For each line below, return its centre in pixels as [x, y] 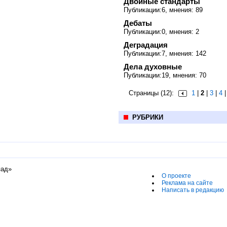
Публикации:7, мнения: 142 [165, 53]
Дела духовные [153, 67]
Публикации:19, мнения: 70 [165, 75]
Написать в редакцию [193, 190]
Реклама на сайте [187, 183]
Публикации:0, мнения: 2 [161, 32]
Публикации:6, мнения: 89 [163, 10]
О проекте [176, 176]
